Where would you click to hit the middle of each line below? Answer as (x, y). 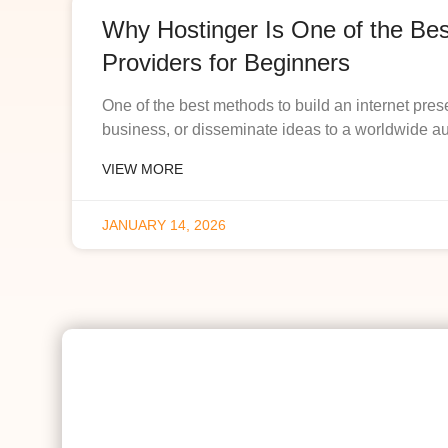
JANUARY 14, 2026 (164, 225)
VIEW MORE (142, 169)
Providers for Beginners (226, 63)
